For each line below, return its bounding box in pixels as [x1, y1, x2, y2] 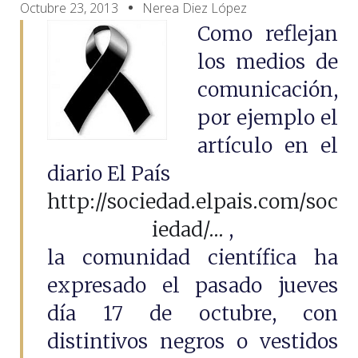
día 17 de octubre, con [47, 300, 338, 326]
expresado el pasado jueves [47, 272, 338, 298]
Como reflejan [197, 21, 338, 46]
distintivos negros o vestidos [47, 328, 338, 354]
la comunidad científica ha [47, 245, 338, 270]
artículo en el [197, 133, 338, 158]
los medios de [197, 49, 338, 74]
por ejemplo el [197, 105, 338, 130]
